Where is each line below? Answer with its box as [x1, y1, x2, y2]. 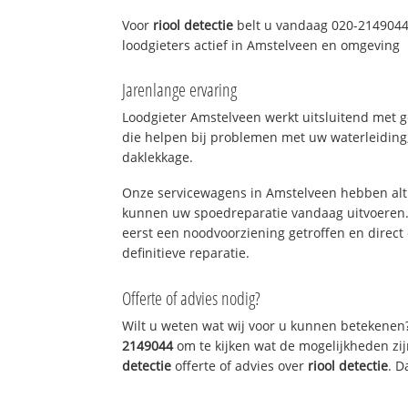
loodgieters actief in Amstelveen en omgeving [122, 36, 401, 54]
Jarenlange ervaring [122, 77, 238, 103]
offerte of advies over [171, 356, 309, 374]
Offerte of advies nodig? [122, 285, 261, 311]
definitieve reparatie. [122, 244, 250, 262]
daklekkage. [122, 148, 194, 167]
